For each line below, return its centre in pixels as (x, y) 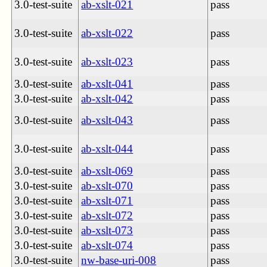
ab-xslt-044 (107, 148)
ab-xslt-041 (107, 83)
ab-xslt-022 (107, 33)
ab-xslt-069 (107, 170)
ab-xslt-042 (107, 98)
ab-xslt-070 (107, 185)
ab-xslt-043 (107, 120)
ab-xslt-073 (107, 230)
